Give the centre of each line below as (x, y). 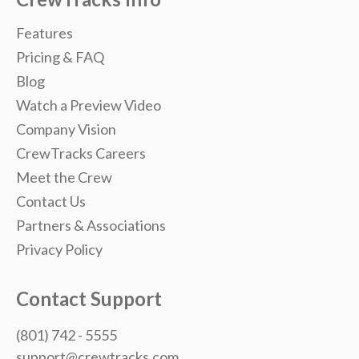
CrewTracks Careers (81, 153)
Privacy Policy (59, 250)
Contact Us (51, 202)
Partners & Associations (91, 226)
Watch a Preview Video (89, 105)
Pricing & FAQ (60, 57)
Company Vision (66, 129)
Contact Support (89, 299)
